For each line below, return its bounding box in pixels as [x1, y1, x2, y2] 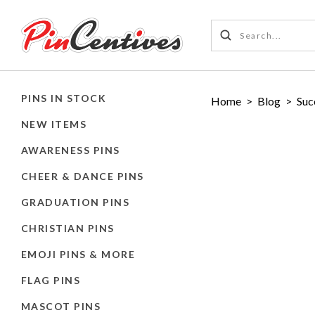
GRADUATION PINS [21, 195, 130, 208]
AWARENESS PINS [21, 143, 120, 156]
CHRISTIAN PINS [21, 221, 115, 234]
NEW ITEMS [21, 117, 87, 130]
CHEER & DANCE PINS [21, 169, 144, 182]
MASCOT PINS [21, 300, 101, 312]
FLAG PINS [21, 274, 81, 286]
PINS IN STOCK [21, 92, 107, 104]
